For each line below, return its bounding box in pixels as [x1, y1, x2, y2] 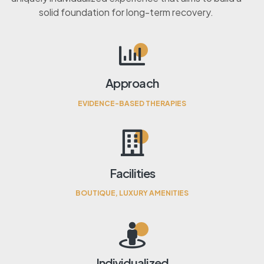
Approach [105, 75, 159, 90]
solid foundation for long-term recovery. [39, 5, 213, 18]
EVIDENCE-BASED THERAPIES [78, 98, 186, 108]
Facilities [109, 165, 155, 180]
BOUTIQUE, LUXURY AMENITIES [75, 188, 189, 197]
